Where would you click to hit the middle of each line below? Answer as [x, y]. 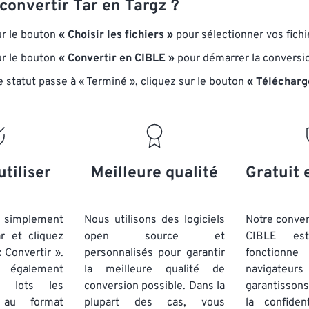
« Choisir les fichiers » [116, 35]
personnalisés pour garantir [154, 253]
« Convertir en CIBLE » [117, 59]
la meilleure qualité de [154, 270]
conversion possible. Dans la [154, 286]
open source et [154, 237]
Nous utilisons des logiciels [154, 220]
